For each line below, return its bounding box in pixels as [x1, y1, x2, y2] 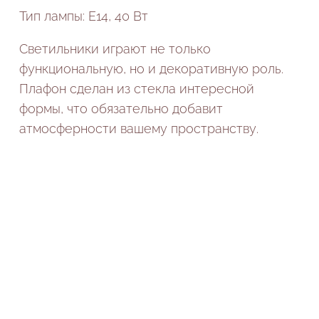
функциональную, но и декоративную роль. [19, 61, 283, 76]
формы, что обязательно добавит [19, 100, 223, 116]
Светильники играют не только [19, 41, 211, 56]
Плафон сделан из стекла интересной [19, 80, 254, 96]
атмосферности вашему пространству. [19, 120, 258, 136]
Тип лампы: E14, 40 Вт [19, 8, 148, 23]
